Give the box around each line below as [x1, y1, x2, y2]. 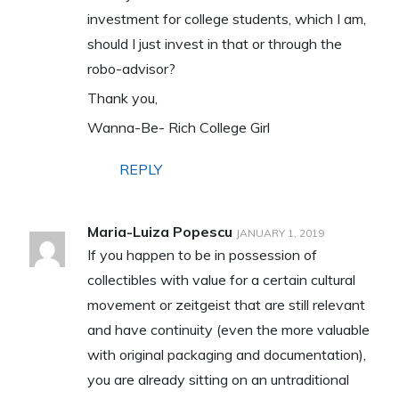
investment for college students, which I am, [86, 9, 366, 28]
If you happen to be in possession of [86, 245, 317, 264]
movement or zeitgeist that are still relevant [86, 295, 365, 313]
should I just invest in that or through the [86, 34, 342, 53]
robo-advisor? [86, 59, 175, 77]
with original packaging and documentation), [86, 345, 366, 363]
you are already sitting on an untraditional [86, 370, 349, 388]
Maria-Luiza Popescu [86, 222, 232, 240]
